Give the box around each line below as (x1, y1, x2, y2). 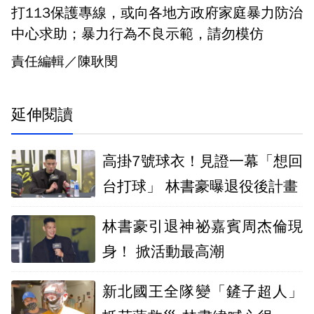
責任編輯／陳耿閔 (11, 53, 118, 70)
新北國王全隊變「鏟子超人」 (102, 282, 303, 301)
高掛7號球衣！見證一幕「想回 (102, 152, 303, 170)
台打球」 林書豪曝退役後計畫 (102, 177, 298, 196)
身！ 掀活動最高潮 (102, 243, 224, 261)
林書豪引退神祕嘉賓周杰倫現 (102, 217, 303, 235)
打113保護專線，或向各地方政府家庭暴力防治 (11, 4, 303, 22)
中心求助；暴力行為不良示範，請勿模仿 (11, 25, 264, 43)
